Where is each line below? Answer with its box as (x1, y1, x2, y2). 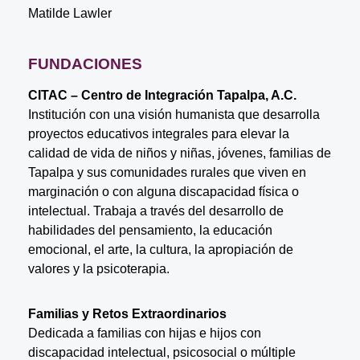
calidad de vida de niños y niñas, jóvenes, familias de (27, 145, 331, 160)
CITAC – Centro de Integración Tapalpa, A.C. (27, 88, 297, 102)
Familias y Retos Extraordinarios (27, 306, 227, 321)
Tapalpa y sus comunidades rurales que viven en (27, 165, 306, 179)
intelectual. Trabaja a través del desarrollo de (27, 203, 284, 218)
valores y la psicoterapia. (27, 261, 170, 276)
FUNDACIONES (27, 55, 142, 72)
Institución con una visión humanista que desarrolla (27, 107, 320, 121)
